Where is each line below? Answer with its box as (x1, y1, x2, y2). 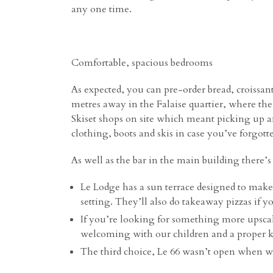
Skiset (71, 112, 96, 126)
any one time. (71, 2, 132, 16)
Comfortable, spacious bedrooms (71, 56, 213, 69)
